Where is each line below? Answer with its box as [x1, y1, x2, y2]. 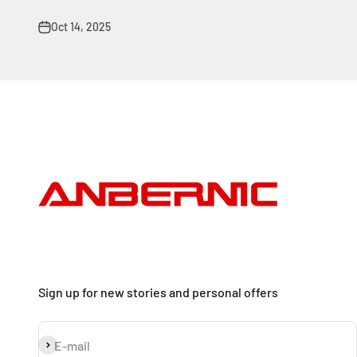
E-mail [54, 337, 90, 353]
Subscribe [37, 337, 94, 353]
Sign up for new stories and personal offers [38, 284, 278, 300]
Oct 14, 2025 [51, 20, 111, 34]
